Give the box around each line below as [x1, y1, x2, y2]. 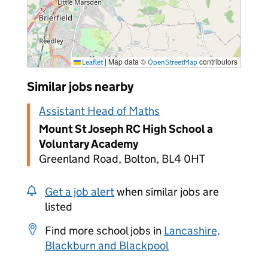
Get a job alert [45, 185, 114, 199]
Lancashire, [164, 224, 220, 237]
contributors [197, 56, 237, 66]
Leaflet [81, 57, 103, 66]
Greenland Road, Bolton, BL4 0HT [39, 152, 205, 166]
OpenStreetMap [148, 57, 197, 66]
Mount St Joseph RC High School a [39, 122, 213, 136]
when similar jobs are [114, 185, 219, 199]
